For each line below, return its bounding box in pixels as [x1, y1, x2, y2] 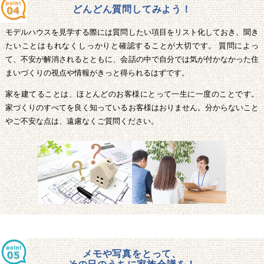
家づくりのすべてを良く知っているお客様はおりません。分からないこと [5, 103, 259, 113]
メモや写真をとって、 [82, 247, 181, 259]
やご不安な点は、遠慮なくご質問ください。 [5, 117, 159, 126]
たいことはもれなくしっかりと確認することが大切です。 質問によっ [5, 41, 259, 51]
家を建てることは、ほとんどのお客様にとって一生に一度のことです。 [5, 90, 259, 99]
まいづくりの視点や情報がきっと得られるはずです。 [5, 68, 189, 78]
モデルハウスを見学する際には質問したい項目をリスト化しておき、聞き [5, 28, 259, 37]
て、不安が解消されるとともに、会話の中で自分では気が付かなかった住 [5, 55, 259, 64]
